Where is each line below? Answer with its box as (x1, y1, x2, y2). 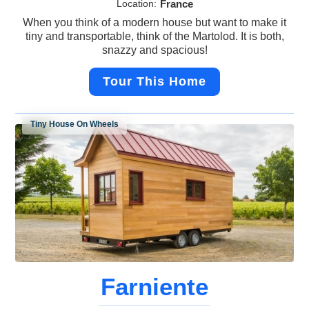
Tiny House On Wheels (30, 119, 119, 130)
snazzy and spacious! (101, 44, 208, 57)
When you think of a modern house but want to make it (23, 17, 286, 29)
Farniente (101, 273, 208, 301)
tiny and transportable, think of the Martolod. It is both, (25, 30, 284, 43)
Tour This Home (103, 74, 206, 89)
